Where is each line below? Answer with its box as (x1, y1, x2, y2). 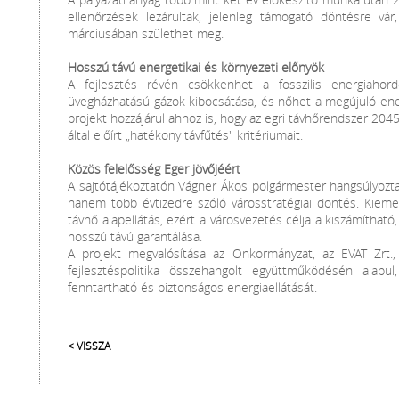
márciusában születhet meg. (68, 25, 224, 42)
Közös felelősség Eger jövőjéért (68, 160, 240, 177)
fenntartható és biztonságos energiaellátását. (68, 279, 317, 296)
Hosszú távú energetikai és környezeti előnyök (68, 59, 324, 76)
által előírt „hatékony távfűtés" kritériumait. (68, 126, 303, 143)
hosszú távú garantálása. (68, 228, 202, 245)
